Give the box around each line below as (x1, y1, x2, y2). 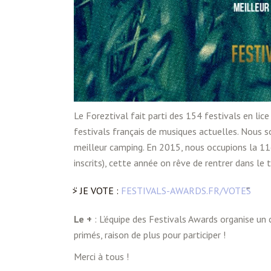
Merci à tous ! (74, 250, 129, 263)
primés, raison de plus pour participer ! (74, 229, 226, 241)
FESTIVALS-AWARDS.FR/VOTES (121, 184, 251, 197)
